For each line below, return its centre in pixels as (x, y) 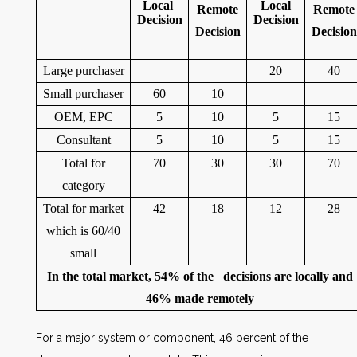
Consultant (83, 140)
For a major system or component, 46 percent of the (172, 338)
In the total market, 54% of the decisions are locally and (200, 276)
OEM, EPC (83, 117)
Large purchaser (83, 71)
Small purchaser (83, 94)
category (83, 185)
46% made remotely (200, 298)
